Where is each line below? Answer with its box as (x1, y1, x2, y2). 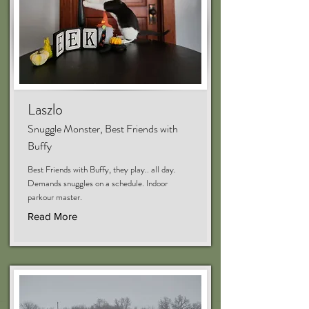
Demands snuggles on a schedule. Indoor (28, 177, 168, 190)
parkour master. (28, 190, 82, 203)
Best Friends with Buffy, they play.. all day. (28, 163, 176, 176)
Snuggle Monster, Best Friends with (28, 121, 178, 137)
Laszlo (28, 99, 63, 120)
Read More (28, 210, 77, 222)
